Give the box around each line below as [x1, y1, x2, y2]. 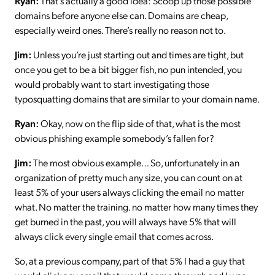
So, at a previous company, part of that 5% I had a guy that [15, 254, 245, 267]
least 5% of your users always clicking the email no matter [15, 185, 244, 198]
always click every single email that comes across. [15, 229, 215, 242]
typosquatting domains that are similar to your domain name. [15, 91, 260, 105]
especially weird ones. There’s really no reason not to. [15, 23, 226, 36]
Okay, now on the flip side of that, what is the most [39, 116, 241, 130]
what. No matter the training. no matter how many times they [15, 199, 258, 213]
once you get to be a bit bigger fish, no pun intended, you [15, 62, 242, 76]
